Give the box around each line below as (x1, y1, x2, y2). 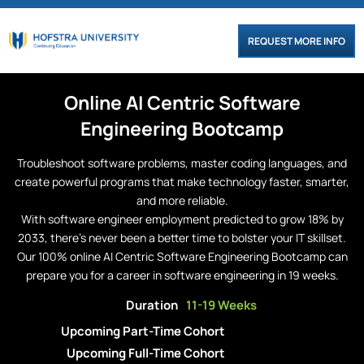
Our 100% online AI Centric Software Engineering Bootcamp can (16, 249, 348, 264)
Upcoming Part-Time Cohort (60, 323, 225, 340)
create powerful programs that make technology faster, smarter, (15, 174, 349, 189)
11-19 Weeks (186, 297, 257, 314)
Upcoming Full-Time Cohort (66, 344, 225, 362)
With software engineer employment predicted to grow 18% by (20, 211, 344, 227)
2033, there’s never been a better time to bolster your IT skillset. (18, 230, 346, 245)
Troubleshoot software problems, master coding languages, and (17, 155, 347, 171)
